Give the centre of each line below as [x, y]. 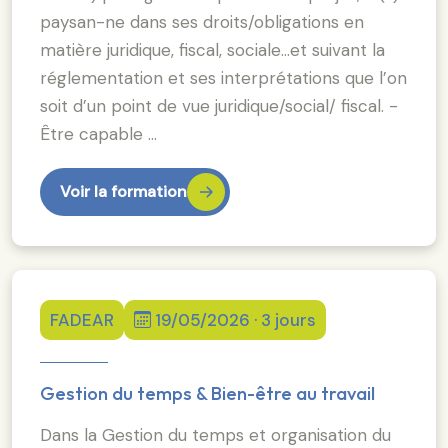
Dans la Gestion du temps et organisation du [215, 434]
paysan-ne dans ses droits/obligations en [202, 21]
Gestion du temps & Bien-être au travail [207, 393]
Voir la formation [123, 191]
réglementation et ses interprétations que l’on [223, 77]
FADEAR [82, 319]
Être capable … [98, 133]
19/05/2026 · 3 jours [235, 319]
